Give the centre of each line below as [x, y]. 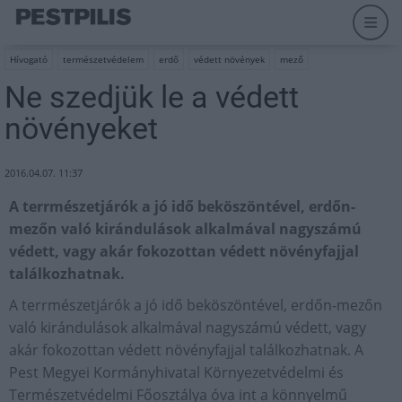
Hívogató [29, 59]
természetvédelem [103, 59]
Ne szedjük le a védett [152, 97]
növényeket [81, 128]
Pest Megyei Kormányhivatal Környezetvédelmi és [176, 372]
